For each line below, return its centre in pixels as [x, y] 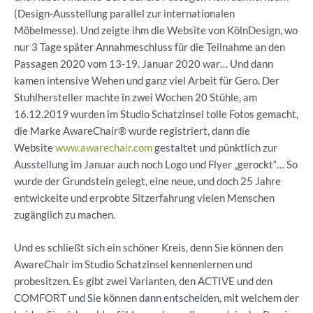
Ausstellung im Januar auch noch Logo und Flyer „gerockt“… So [156, 164]
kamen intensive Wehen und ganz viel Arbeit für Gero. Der [147, 80]
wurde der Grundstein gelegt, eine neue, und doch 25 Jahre [147, 181]
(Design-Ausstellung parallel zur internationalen [124, 13]
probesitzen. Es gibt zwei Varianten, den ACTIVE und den [143, 282]
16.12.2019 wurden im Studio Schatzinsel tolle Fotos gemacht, [156, 114]
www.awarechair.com [104, 147]
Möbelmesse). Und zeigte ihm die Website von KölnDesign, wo [156, 30]
